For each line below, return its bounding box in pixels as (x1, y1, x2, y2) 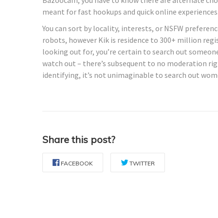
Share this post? (42, 133, 115, 145)
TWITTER (129, 159, 155, 167)
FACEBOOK (61, 159, 93, 167)
